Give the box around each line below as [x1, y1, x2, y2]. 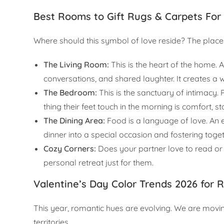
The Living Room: [43, 59, 109, 70]
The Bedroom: [43, 87, 97, 98]
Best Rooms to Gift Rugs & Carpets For [33, 10, 221, 23]
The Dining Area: [43, 115, 105, 126]
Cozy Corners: [43, 143, 96, 154]
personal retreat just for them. [43, 157, 154, 168]
